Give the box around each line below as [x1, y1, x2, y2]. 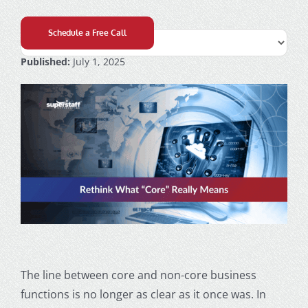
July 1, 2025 [69, 55, 125, 68]
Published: [20, 55, 70, 68]
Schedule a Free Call [47, 27, 126, 38]
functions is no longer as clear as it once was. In [20, 286, 266, 302]
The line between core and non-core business [20, 267, 256, 283]
